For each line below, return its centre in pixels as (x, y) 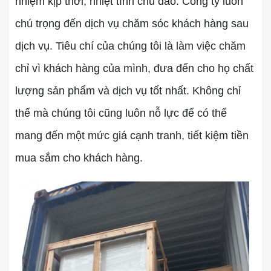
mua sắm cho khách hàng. (79, 158)
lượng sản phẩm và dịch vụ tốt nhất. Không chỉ (128, 91)
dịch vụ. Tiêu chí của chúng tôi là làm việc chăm (130, 46)
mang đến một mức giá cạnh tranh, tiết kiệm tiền (132, 135)
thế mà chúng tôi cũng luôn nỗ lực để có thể (121, 113)
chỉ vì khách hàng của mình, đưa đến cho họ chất (134, 68)
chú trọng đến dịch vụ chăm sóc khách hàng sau (132, 24)
